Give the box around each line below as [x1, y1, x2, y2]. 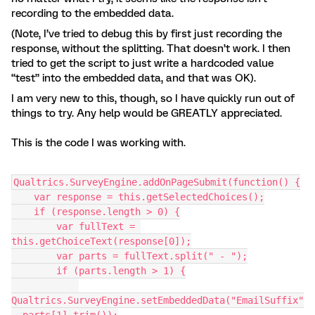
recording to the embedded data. [11, 7, 174, 20]
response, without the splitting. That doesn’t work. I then [11, 42, 290, 55]
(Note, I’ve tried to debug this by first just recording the [11, 27, 282, 40]
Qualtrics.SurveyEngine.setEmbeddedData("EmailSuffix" [11, 295, 304, 306]
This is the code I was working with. [11, 136, 186, 149]
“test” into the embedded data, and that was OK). [11, 72, 256, 84]
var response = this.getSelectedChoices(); [34, 191, 264, 202]
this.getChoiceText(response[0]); [11, 236, 191, 247]
